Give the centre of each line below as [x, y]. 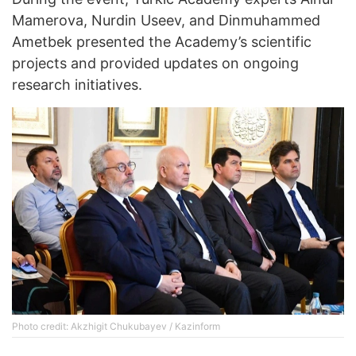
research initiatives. [77, 85]
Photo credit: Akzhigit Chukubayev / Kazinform [116, 327]
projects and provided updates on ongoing [155, 63]
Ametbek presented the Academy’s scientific [162, 42]
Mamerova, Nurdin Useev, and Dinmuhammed [166, 20]
